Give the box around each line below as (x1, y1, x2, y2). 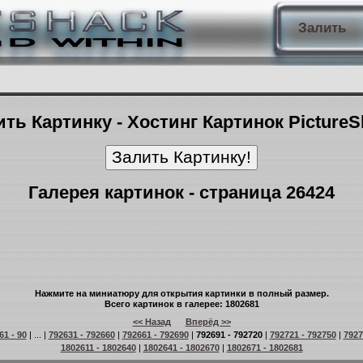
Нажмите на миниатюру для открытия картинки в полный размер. (34, 288, 329, 298)
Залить (297, 20, 346, 36)
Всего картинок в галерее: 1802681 (104, 299, 259, 309)
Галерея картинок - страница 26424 (28, 182, 335, 203)
